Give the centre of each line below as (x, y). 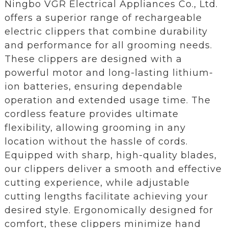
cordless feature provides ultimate (91, 114)
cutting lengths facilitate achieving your (106, 196)
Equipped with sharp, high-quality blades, (110, 155)
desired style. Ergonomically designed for (109, 210)
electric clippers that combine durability (106, 31)
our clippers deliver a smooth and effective (113, 169)
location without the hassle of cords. (96, 141)
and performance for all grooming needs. (108, 45)
